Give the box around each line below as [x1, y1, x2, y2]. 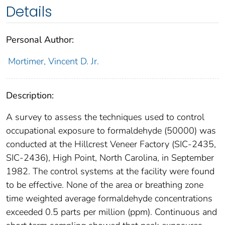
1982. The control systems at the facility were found [6, 165, 214, 178]
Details [6, 2, 52, 22]
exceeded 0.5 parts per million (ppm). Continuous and [6, 206, 217, 218]
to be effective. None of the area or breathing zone [6, 179, 203, 191]
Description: [6, 89, 54, 102]
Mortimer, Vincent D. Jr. [8, 55, 99, 68]
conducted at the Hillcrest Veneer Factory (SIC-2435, [6, 138, 216, 151]
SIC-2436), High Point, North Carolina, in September [6, 152, 214, 164]
